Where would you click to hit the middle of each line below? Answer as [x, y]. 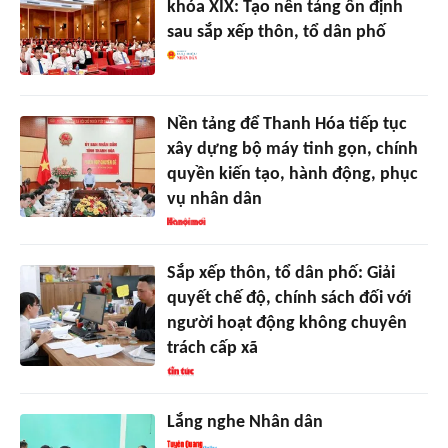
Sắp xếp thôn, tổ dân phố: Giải [280, 274]
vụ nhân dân [214, 200]
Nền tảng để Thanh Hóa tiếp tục [286, 125]
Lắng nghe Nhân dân [244, 423]
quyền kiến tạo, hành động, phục [292, 175]
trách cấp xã [212, 349]
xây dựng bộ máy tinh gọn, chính [292, 150]
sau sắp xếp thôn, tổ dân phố [276, 33]
